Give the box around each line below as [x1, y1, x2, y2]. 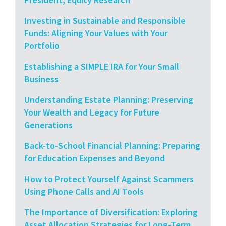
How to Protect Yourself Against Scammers [24, 173, 194, 185]
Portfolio [24, 39, 60, 51]
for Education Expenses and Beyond [24, 152, 165, 164]
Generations [24, 119, 73, 131]
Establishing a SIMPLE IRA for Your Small [24, 60, 179, 72]
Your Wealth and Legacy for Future [24, 106, 159, 118]
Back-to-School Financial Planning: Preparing [24, 139, 200, 151]
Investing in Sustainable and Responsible [24, 14, 186, 26]
